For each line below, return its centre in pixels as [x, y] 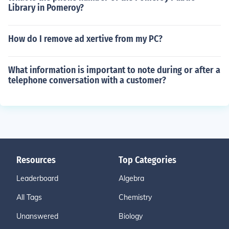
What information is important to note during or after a [114, 70]
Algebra [131, 178]
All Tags [29, 197]
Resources [36, 160]
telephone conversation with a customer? [87, 80]
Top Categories [147, 160]
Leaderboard [37, 178]
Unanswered [37, 216]
